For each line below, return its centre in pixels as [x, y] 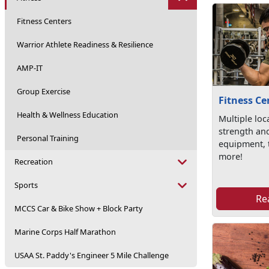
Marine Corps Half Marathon [65, 232]
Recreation [34, 162]
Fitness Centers [44, 21]
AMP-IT [30, 68]
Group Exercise [44, 91]
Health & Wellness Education [68, 115]
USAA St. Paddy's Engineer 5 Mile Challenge [92, 255]
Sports [26, 185]
